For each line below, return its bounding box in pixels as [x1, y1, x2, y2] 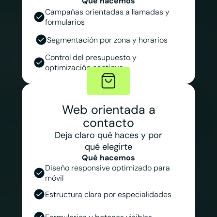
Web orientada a [62, 101, 155, 118]
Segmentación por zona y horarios [46, 34, 168, 45]
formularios [45, 17, 87, 28]
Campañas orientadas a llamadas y [45, 7, 170, 17]
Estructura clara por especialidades [45, 189, 173, 200]
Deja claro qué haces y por [55, 129, 162, 141]
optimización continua [45, 62, 125, 73]
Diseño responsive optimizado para [45, 162, 170, 173]
